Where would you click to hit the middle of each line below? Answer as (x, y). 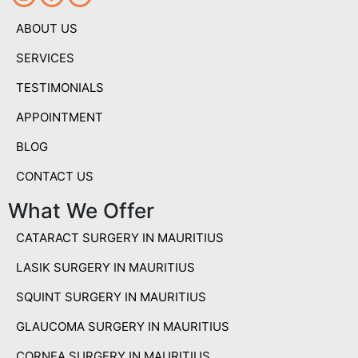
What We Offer (81, 210)
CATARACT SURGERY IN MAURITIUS (120, 237)
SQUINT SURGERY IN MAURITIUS (111, 296)
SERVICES (45, 58)
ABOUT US (47, 28)
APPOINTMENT (60, 117)
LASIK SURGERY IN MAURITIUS (105, 267)
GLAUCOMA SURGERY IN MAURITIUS (123, 326)
